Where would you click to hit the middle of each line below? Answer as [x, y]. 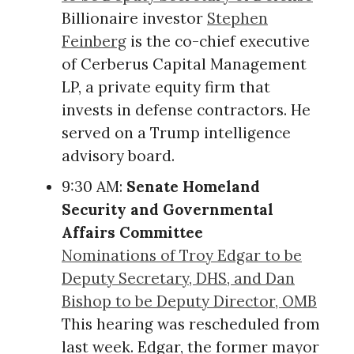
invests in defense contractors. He [186, 109]
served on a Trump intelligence [176, 132]
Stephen [237, 18]
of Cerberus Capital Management [184, 64]
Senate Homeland [193, 186]
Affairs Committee [132, 232]
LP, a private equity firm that [166, 87]
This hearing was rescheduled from [191, 324]
